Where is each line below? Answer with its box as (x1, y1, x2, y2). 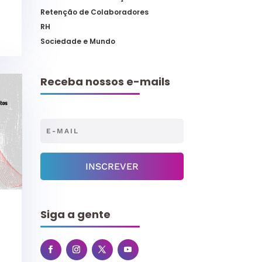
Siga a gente (40, 206, 111, 222)
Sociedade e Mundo (40, 36, 115, 47)
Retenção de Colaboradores (40, 7, 149, 18)
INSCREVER (85, 160, 139, 172)
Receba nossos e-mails (40, 74, 170, 89)
